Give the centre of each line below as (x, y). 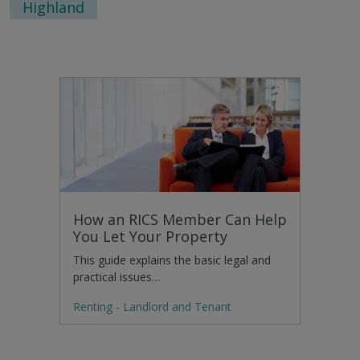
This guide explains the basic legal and (172, 260)
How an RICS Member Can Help (180, 220)
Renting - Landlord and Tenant (152, 306)
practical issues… (117, 277)
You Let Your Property (150, 237)
